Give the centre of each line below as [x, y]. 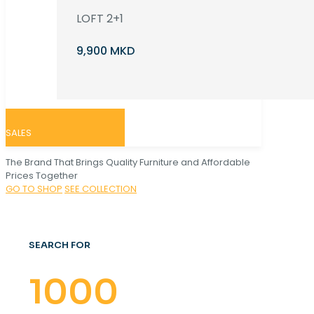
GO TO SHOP [34, 189]
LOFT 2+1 [101, 19]
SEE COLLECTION [101, 189]
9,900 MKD [105, 51]
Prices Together [42, 176]
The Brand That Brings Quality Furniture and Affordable [128, 163]
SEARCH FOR [60, 245]
